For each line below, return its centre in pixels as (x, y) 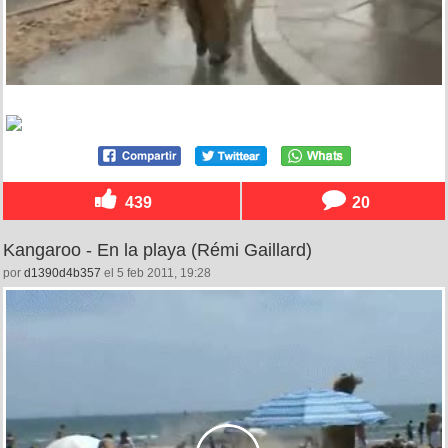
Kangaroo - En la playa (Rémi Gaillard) (157, 249)
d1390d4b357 (62, 272)
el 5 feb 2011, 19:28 (156, 272)
